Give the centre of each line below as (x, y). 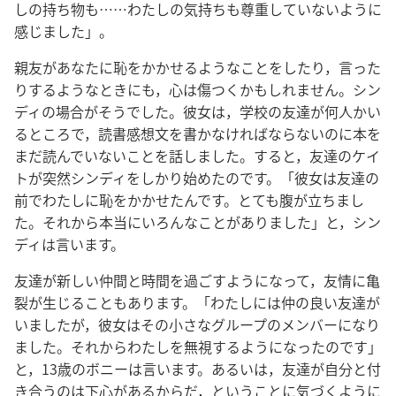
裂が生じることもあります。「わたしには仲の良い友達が (197, 302)
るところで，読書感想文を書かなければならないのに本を (198, 133)
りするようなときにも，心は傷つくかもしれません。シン (198, 89)
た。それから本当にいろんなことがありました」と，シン (198, 222)
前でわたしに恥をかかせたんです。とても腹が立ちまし (189, 200)
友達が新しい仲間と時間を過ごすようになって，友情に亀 (197, 280)
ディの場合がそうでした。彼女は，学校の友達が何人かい (198, 111)
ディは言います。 (69, 244)
